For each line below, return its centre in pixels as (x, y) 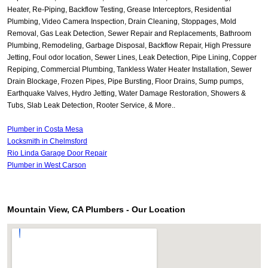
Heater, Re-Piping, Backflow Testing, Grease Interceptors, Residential (119, 10)
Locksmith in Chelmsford (47, 141)
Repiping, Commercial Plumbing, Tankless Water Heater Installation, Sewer (130, 70)
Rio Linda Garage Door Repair (57, 153)
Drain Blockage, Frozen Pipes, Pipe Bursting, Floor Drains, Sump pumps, (125, 82)
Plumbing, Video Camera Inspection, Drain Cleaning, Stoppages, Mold (122, 22)
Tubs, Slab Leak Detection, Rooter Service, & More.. (91, 106)
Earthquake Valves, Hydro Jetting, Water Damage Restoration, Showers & (127, 94)
